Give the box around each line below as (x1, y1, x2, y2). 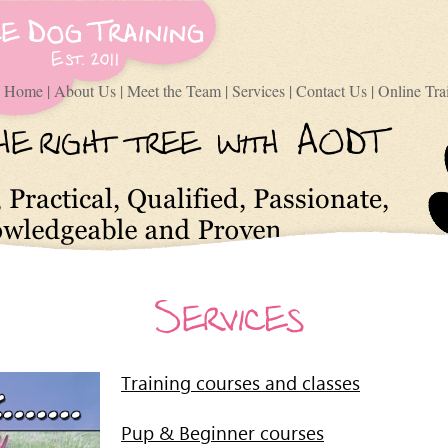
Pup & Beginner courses (121, 420, 324, 445)
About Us (54, 80, 120, 101)
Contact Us (296, 80, 371, 101)
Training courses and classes (121, 370, 360, 395)
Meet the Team (127, 80, 225, 101)
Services (232, 80, 289, 101)
